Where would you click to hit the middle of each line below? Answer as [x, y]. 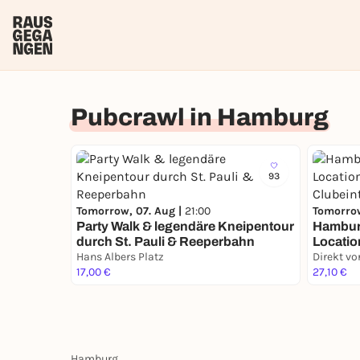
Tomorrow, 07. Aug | [131, 211]
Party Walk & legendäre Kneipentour [185, 226]
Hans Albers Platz [120, 257]
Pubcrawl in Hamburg [200, 117]
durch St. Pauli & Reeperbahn [166, 241]
